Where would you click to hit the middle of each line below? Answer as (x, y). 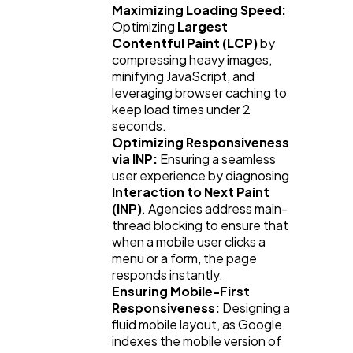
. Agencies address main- (215, 208)
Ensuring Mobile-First (181, 291)
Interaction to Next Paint (191, 191)
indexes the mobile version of (197, 340)
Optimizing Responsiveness (201, 142)
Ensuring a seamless (217, 158)
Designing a (255, 307)
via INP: (135, 158)
